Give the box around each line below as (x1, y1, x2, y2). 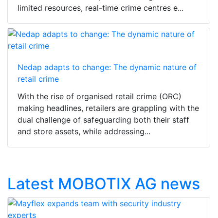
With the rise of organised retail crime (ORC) (18, 91, 182, 101)
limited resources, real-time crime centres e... (18, 2, 183, 13)
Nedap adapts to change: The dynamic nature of (18, 62, 197, 72)
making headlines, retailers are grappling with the (18, 103, 199, 113)
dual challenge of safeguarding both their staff (18, 114, 189, 125)
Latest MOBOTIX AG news (7, 174, 200, 193)
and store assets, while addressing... (18, 126, 150, 136)
